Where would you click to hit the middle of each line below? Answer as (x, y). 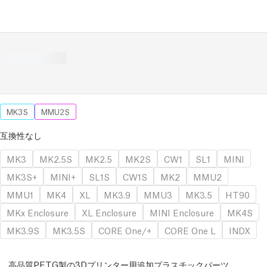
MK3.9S (23, 230)
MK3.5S (69, 230)
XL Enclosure (109, 212)
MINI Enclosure (182, 212)
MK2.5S (56, 159)
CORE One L (190, 230)
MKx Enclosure (38, 212)
